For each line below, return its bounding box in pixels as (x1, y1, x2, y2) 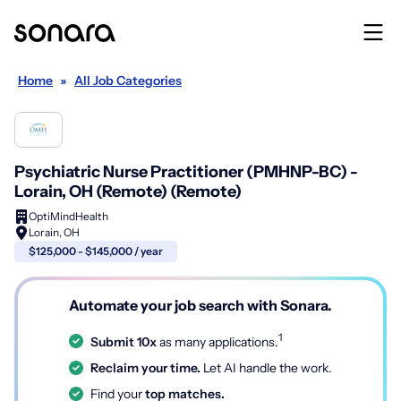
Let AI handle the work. (200, 359, 332, 376)
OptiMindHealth (29, 209, 108, 223)
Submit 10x (90, 333, 157, 350)
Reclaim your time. (90, 359, 200, 376)
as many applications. (157, 333, 278, 350)
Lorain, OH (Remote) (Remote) (14, 182, 242, 201)
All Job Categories (74, 73, 182, 89)
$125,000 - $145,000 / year (29, 244, 163, 258)
